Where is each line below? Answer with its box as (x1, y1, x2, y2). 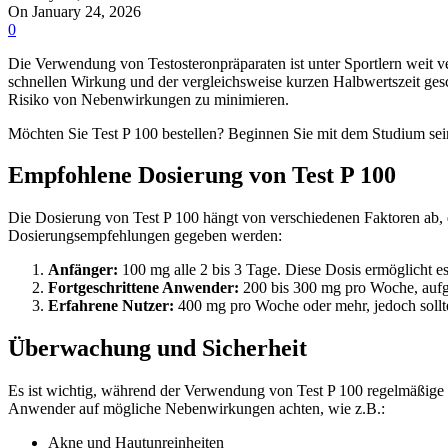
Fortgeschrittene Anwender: (48, 279, 239, 297)
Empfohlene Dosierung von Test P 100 (8, 162, 396, 189)
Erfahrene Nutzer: (48, 297, 174, 315)
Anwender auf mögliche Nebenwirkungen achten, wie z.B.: (8, 400, 385, 418)
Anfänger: (48, 261, 118, 279)
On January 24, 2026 (8, 2, 141, 20)
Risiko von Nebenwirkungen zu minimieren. (8, 90, 289, 108)
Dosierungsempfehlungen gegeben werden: (8, 227, 282, 245)
